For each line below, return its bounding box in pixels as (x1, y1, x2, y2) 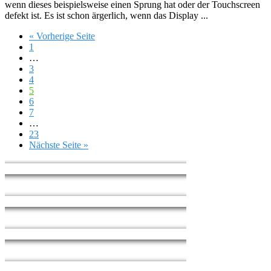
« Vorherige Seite (29, 31, 95, 42)
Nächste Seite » (29, 140, 88, 151)
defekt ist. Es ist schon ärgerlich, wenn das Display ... (5, 10, 208, 21)
